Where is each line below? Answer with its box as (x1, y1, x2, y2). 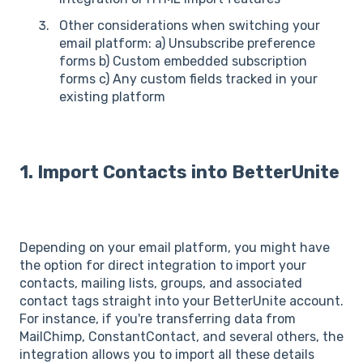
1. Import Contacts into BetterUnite (19, 160, 340, 183)
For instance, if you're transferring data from (19, 311, 296, 327)
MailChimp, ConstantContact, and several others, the (19, 329, 344, 345)
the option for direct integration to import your (19, 258, 306, 274)
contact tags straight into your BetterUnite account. (19, 293, 344, 310)
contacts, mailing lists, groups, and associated (19, 275, 302, 292)
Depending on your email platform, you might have (19, 240, 330, 256)
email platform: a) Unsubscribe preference (59, 36, 315, 52)
